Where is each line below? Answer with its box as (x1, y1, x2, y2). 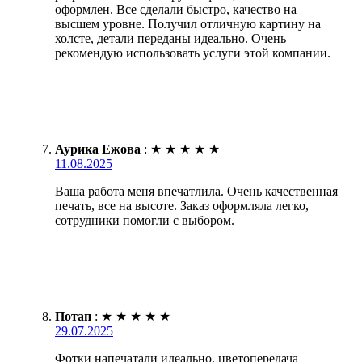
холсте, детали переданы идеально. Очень (55, 32, 286, 46)
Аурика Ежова (55, 142, 141, 157)
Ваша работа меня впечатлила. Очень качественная (55, 184, 338, 199)
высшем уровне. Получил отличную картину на (55, 17, 321, 32)
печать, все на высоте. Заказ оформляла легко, (55, 199, 309, 213)
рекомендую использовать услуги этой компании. (55, 46, 330, 61)
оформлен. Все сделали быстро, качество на (55, 2, 297, 17)
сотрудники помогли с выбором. (55, 213, 234, 228)
